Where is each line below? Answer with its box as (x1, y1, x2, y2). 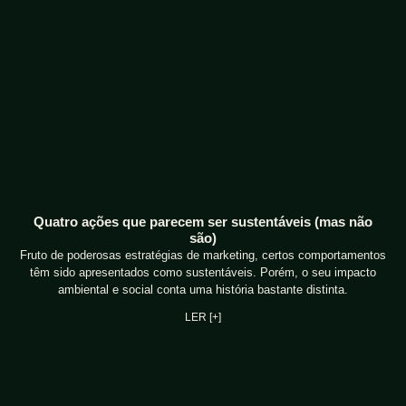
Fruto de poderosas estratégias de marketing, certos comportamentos (19, 247, 386, 262)
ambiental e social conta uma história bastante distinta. (57, 282, 348, 296)
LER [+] (184, 310, 221, 324)
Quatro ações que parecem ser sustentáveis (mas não (33, 213, 372, 229)
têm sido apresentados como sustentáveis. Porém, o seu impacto (29, 265, 376, 279)
